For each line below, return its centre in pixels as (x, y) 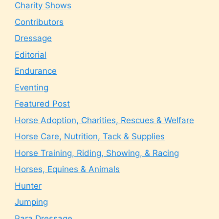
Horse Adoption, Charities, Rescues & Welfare (104, 120)
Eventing (32, 87)
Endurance (36, 71)
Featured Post (42, 104)
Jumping (31, 202)
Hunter (28, 186)
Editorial (31, 55)
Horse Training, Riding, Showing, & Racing (97, 153)
